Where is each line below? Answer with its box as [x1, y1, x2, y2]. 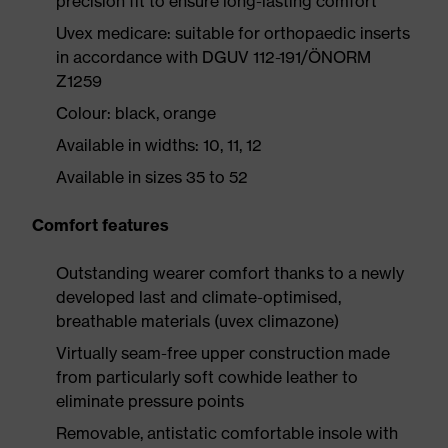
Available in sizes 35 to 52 [56, 167, 248, 187]
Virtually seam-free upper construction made [56, 343, 390, 363]
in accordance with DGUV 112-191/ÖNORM [56, 47, 371, 67]
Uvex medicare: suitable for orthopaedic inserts [56, 23, 410, 43]
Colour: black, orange [56, 103, 216, 123]
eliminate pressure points [56, 391, 244, 411]
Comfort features [32, 215, 169, 235]
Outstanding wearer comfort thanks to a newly [56, 263, 404, 283]
